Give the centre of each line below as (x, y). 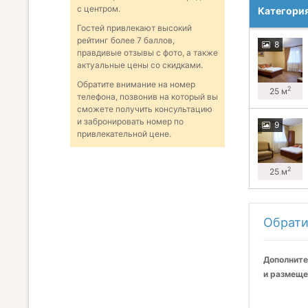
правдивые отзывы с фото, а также (147, 53)
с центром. (99, 9)
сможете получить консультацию (145, 109)
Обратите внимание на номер (136, 85)
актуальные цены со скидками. (140, 65)
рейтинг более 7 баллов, (126, 41)
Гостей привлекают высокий (134, 28)
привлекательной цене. (124, 134)
